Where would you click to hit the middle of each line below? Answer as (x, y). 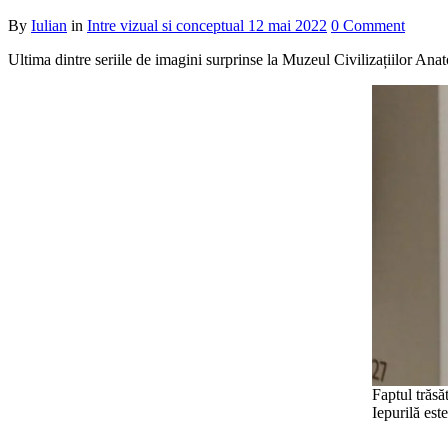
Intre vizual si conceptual (165, 26)
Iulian (49, 26)
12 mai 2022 (287, 26)
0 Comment (368, 26)
